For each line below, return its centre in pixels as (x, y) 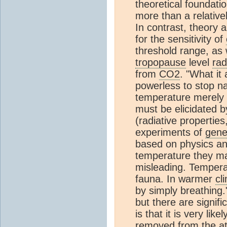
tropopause (161, 63)
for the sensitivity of (181, 39)
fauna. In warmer (175, 179)
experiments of (170, 133)
